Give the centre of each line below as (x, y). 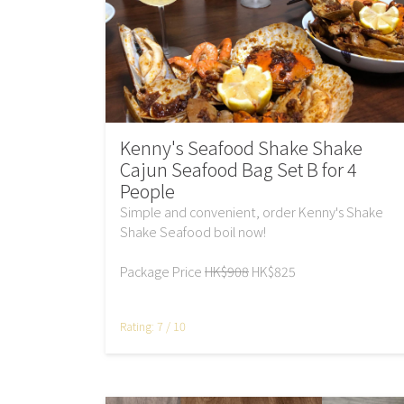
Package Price (162, 271)
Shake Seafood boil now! (193, 232)
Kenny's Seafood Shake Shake (241, 148)
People (147, 191)
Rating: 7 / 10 (153, 326)
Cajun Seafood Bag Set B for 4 (239, 170)
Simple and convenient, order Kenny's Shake (252, 212)
